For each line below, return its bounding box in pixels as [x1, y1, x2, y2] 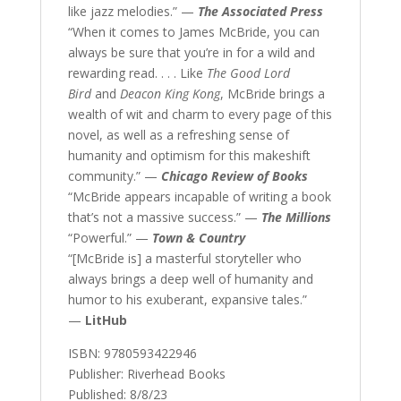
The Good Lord [206, 64, 290, 82]
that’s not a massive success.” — [67, 209, 261, 226]
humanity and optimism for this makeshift [67, 147, 311, 165]
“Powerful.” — [67, 229, 152, 247]
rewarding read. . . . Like [67, 64, 207, 82]
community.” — [67, 167, 161, 185]
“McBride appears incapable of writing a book [67, 188, 331, 206]
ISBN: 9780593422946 [67, 345, 197, 363]
